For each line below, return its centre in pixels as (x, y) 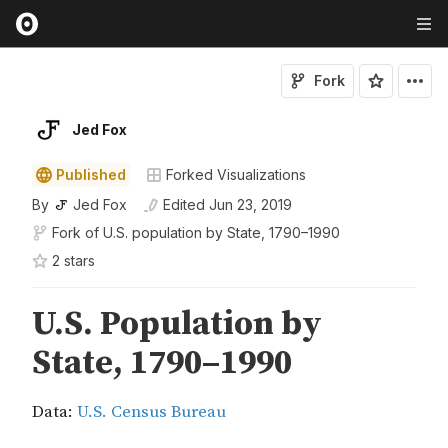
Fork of (75, 232)
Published (91, 174)
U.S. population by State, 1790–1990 (221, 232)
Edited (184, 204)
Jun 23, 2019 (250, 204)
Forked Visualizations (236, 174)
